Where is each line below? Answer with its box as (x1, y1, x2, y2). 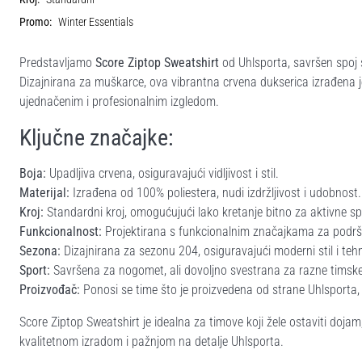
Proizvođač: (19, 281, 80, 297)
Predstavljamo (19, 54, 95, 70)
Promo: (19, 15, 52, 29)
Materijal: (19, 184, 69, 200)
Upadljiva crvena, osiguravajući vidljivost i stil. (46, 165, 279, 181)
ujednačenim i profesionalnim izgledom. (19, 93, 219, 109)
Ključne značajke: (19, 124, 174, 151)
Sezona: (19, 242, 61, 259)
